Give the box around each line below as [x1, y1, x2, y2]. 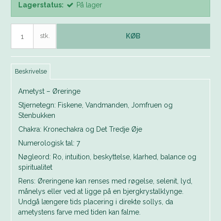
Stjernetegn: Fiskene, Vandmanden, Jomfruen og [18, 101, 173, 110]
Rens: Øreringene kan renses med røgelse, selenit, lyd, [18, 177, 193, 185]
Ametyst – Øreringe [18, 87, 81, 96]
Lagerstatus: [18, 1, 64, 9]
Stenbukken [18, 111, 56, 120]
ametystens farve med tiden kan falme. [18, 208, 141, 217]
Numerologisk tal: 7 [18, 139, 80, 147]
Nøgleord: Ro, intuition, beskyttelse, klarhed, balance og [18, 153, 197, 161]
